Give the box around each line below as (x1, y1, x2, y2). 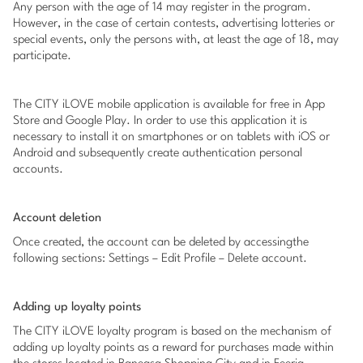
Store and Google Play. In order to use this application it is (13, 115, 307, 127)
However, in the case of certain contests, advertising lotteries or (13, 18, 335, 30)
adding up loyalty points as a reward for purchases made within (13, 342, 334, 354)
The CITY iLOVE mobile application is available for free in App (13, 99, 325, 111)
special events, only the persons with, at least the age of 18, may (13, 34, 339, 46)
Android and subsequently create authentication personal (13, 147, 302, 160)
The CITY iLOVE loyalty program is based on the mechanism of (13, 326, 331, 338)
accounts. (13, 164, 63, 176)
